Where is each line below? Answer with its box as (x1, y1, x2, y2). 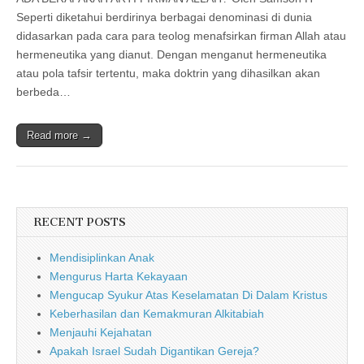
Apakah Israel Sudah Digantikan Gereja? (50, 344, 259, 357)
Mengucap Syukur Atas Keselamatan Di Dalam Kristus (50, 288, 327, 301)
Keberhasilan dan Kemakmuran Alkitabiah (50, 306, 264, 320)
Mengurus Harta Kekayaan (50, 269, 188, 283)
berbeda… (16, 84, 71, 98)
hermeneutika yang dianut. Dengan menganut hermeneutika (16, 47, 327, 61)
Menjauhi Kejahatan (50, 325, 152, 339)
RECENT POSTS (33, 214, 126, 229)
